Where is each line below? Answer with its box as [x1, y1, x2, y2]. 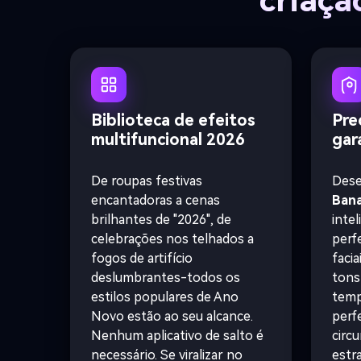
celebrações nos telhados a [91, 231, 254, 247]
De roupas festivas [91, 173, 202, 189]
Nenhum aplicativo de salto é [91, 328, 263, 344]
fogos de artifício [91, 251, 193, 267]
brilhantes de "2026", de [91, 212, 231, 228]
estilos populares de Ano [91, 289, 239, 305]
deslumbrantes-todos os [91, 270, 240, 286]
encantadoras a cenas [91, 193, 220, 209]
